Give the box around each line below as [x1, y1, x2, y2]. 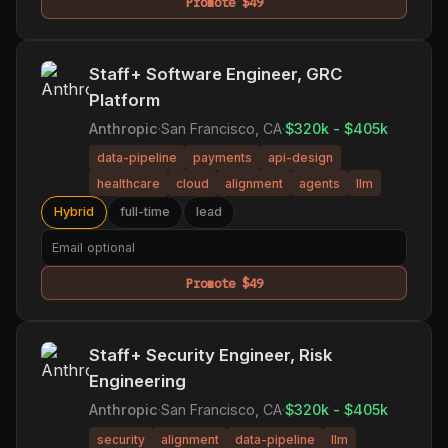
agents [299, 175, 340, 191]
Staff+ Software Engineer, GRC [89, 63, 342, 84]
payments [193, 150, 252, 166]
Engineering [89, 371, 186, 392]
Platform [89, 89, 160, 110]
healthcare [97, 175, 160, 191]
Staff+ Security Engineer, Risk [89, 345, 332, 366]
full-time [120, 204, 170, 220]
